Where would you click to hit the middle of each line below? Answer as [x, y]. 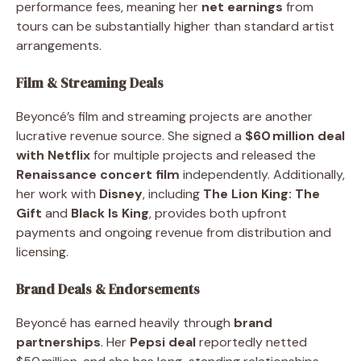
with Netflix [53, 155]
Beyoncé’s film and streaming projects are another [164, 116]
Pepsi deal [163, 342]
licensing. [42, 251]
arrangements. [59, 45]
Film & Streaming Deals [90, 83]
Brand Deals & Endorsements [108, 289]
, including [173, 193]
